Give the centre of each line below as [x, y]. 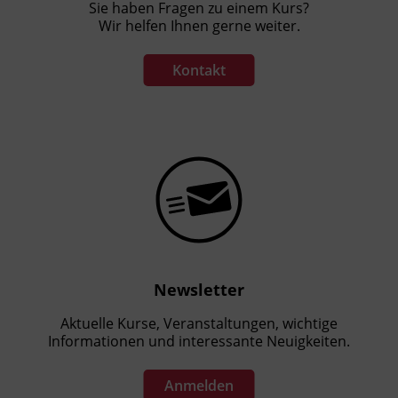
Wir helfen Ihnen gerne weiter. [199, 25]
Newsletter [199, 289]
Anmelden [199, 385]
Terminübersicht [113, 25]
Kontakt [199, 70]
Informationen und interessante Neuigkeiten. [199, 341]
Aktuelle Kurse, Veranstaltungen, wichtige [199, 323]
